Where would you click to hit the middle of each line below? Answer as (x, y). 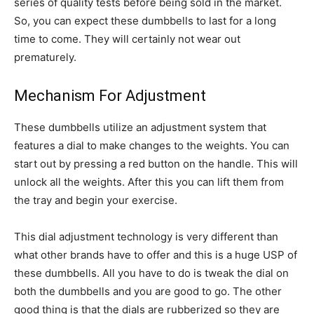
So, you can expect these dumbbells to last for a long (145, 21)
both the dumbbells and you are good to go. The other (148, 291)
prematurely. (45, 57)
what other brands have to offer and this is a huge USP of (156, 255)
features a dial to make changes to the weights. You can (152, 145)
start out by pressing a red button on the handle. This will (156, 164)
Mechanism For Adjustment (110, 96)
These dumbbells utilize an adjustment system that (140, 127)
